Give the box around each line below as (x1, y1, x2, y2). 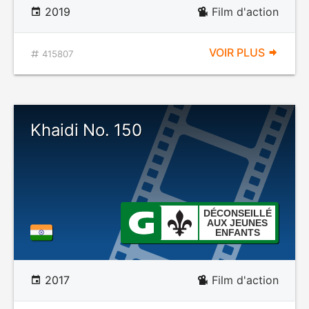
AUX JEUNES (207, 217, 268, 228)
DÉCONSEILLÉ (203, 208, 272, 219)
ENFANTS (215, 227, 260, 238)
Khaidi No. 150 (30, 120, 142, 140)
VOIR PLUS (209, 46, 268, 59)
